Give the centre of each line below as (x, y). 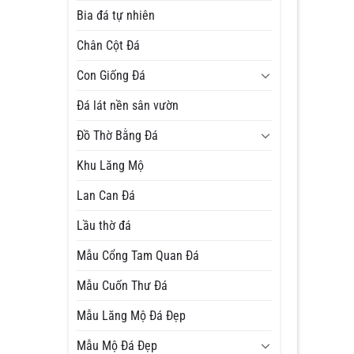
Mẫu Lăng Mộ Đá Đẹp (132, 315)
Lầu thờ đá (104, 225)
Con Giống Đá (111, 75)
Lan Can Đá (106, 195)
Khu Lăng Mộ (111, 165)
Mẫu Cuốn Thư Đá (122, 285)
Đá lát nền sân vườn (128, 105)
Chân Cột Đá (109, 45)
